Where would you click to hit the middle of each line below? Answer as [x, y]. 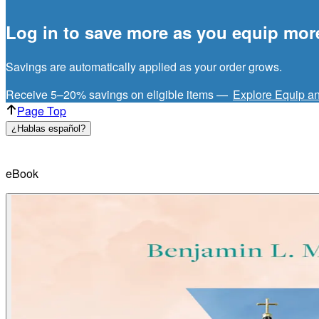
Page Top [42, 110]
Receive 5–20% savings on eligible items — [118, 94]
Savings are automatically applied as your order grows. [144, 66]
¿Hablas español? [48, 128]
